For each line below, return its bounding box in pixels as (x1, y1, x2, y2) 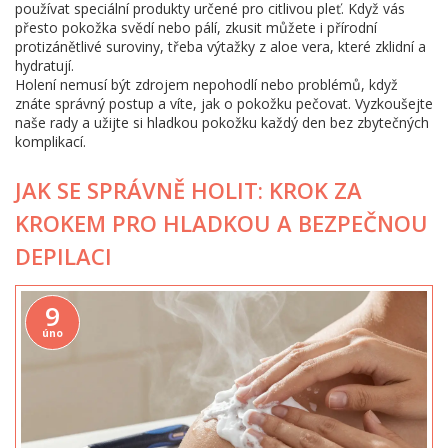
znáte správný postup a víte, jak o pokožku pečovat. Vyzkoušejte (15, 94, 433, 113)
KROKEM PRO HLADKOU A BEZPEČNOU (15, 208, 428, 238)
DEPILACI (15, 241, 112, 271)
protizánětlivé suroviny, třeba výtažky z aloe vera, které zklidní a (15, 37, 426, 56)
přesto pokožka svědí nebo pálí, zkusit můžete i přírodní (15, 18, 377, 37)
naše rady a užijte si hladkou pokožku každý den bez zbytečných (15, 113, 429, 132)
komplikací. (15, 132, 86, 151)
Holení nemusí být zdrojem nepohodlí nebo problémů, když (15, 75, 398, 94)
